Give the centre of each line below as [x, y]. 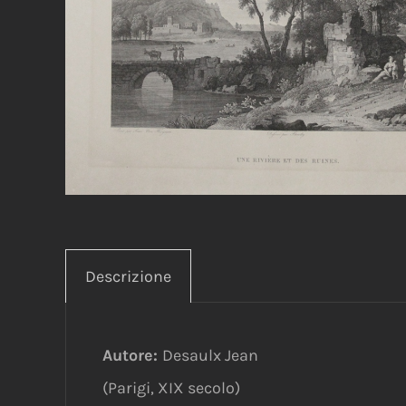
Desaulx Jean [210, 355]
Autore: [132, 355]
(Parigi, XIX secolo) [171, 388]
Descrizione [128, 276]
